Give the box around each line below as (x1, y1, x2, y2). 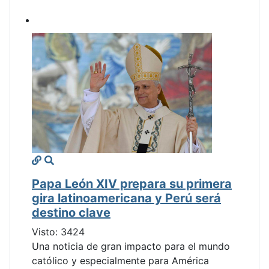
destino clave (32, 205, 110, 220)
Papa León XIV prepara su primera (32, 177, 232, 192)
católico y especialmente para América (32, 255, 209, 267)
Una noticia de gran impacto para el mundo (32, 240, 230, 253)
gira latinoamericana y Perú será (32, 191, 221, 206)
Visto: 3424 (32, 226, 85, 238)
